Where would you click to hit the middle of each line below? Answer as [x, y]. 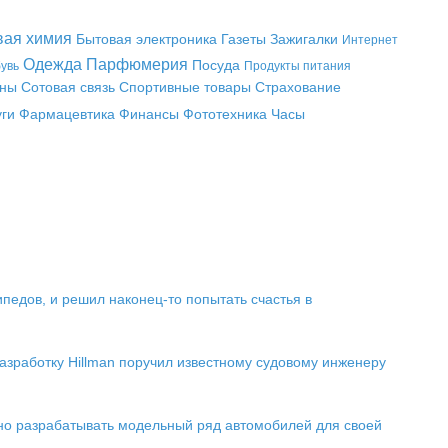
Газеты [243, 39]
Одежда [52, 64]
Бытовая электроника [146, 39]
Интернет [369, 40]
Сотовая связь [67, 87]
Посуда [216, 65]
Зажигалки [303, 39]
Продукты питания [297, 66]
